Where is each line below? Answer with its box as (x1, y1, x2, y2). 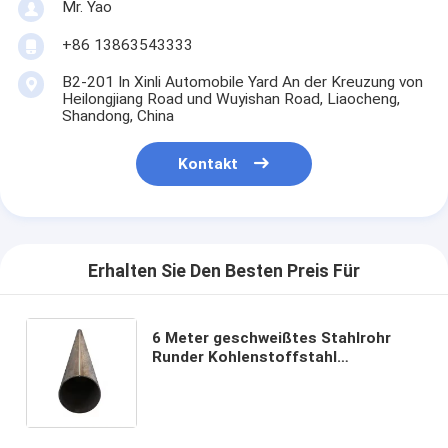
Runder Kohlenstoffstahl (152, 347, 338, 366)
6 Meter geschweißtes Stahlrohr (152, 328, 392, 347)
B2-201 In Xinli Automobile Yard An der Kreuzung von (61, 72, 423, 91)
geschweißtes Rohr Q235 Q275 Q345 (152, 366, 422, 385)
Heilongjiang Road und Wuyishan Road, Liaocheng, (61, 89, 400, 108)
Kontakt (178, 155, 239, 174)
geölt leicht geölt (152, 404, 281, 423)
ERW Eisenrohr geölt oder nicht (152, 385, 384, 404)
